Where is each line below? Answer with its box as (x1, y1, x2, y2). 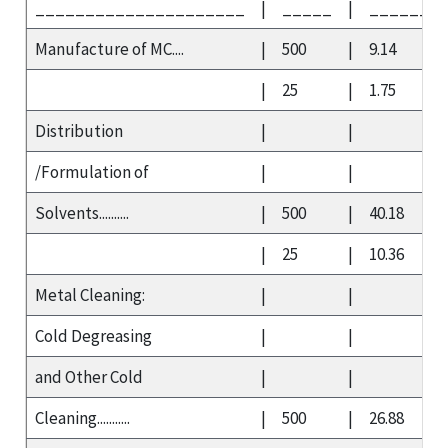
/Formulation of (35, 160, 149, 183)
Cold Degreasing (35, 324, 152, 347)
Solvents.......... (35, 201, 129, 224)
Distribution (35, 119, 123, 142)
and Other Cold (35, 365, 143, 388)
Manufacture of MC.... (35, 37, 184, 60)
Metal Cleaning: (35, 283, 145, 306)
